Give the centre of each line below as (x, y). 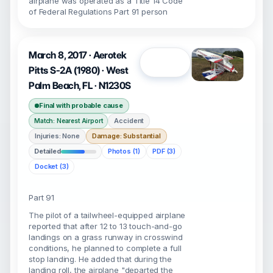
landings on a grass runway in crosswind (106, 237)
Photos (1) (124, 151)
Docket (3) (52, 166)
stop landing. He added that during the (100, 259)
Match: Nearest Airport (69, 121)
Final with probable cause (81, 105)
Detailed (48, 151)
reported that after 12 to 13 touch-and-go (105, 226)
